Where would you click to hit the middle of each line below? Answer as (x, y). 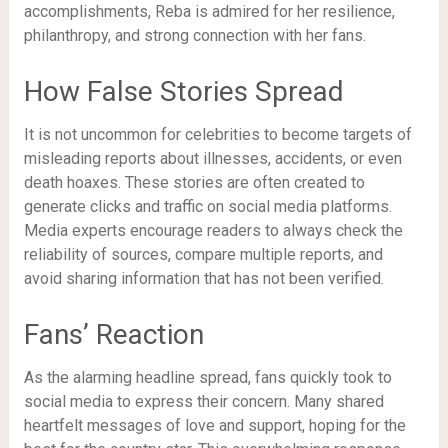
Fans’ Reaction (113, 334)
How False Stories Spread (183, 91)
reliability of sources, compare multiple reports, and (203, 254)
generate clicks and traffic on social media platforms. (207, 206)
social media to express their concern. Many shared (203, 401)
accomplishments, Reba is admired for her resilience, (209, 11)
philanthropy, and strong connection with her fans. (194, 35)
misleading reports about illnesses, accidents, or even (212, 158)
